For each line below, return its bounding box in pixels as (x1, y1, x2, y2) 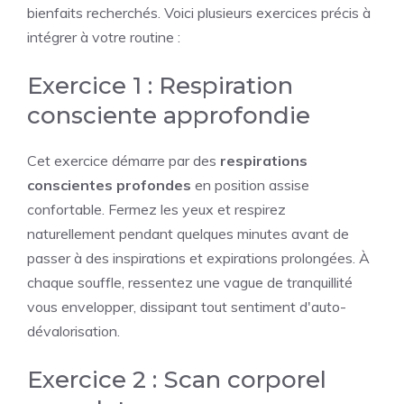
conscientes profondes (27, 176, 191, 194)
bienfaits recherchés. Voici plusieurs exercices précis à (27, 4, 371, 22)
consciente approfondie (27, 101, 310, 130)
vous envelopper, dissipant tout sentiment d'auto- (27, 298, 346, 316)
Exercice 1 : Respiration (27, 71, 293, 100)
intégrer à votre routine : (27, 28, 180, 46)
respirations (220, 151, 308, 170)
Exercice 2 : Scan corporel (27, 365, 326, 394)
